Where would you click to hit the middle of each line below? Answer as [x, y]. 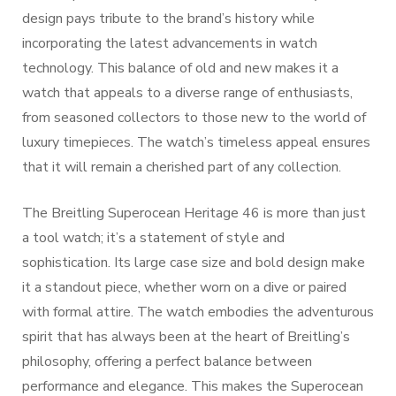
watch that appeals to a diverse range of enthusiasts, [187, 93]
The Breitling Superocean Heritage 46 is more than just [194, 213]
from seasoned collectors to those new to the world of [194, 118]
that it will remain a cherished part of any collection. [182, 167]
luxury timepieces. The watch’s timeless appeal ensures [196, 142]
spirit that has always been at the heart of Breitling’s [186, 337]
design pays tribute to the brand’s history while [168, 19]
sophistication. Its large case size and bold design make [194, 263]
